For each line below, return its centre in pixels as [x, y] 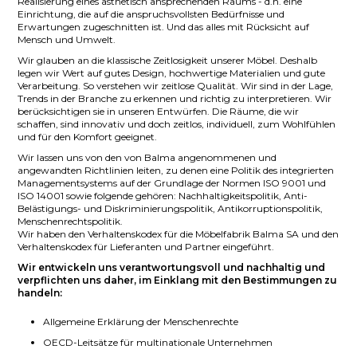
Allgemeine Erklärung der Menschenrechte [141, 322]
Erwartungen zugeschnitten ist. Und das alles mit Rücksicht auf [164, 27]
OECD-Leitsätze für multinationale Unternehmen [158, 343]
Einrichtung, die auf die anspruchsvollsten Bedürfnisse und [151, 14]
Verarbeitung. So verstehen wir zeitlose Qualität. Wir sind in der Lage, [176, 86]
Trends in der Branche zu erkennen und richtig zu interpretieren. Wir [175, 99]
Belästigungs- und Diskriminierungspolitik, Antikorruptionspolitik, [171, 209]
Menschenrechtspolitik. [71, 222]
